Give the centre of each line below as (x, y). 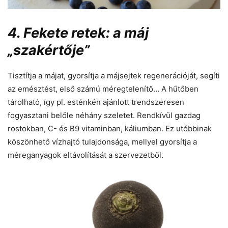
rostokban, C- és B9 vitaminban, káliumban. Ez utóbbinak (110, 128)
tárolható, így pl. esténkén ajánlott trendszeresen (96, 102)
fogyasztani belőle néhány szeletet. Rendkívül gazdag (104, 115)
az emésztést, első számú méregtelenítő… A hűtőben (103, 89)
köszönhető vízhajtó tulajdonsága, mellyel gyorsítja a (102, 141)
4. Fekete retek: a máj (78, 33)
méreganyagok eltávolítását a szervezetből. (85, 155)
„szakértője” (49, 50)
